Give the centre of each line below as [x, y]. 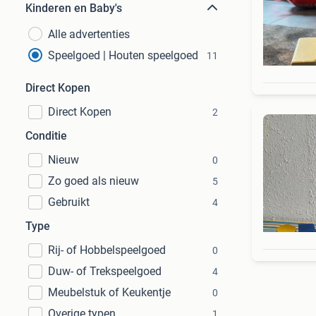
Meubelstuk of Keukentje [109, 292]
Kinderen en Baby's [74, 8]
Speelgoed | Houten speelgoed [123, 55]
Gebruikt [69, 202]
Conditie [46, 136]
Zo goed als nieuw [93, 181]
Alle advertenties [89, 34]
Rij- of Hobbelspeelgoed [107, 250]
